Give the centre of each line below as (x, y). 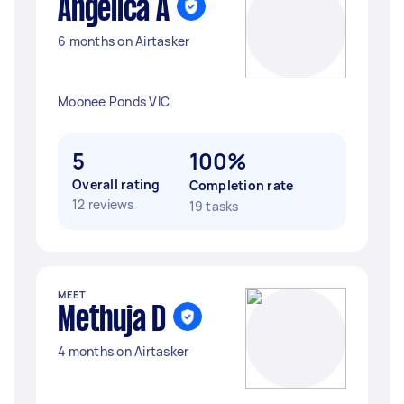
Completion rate (241, 185)
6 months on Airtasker (124, 41)
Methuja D (112, 321)
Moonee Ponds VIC (114, 101)
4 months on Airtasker (124, 351)
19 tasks (214, 206)
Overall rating (116, 184)
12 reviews (103, 204)
